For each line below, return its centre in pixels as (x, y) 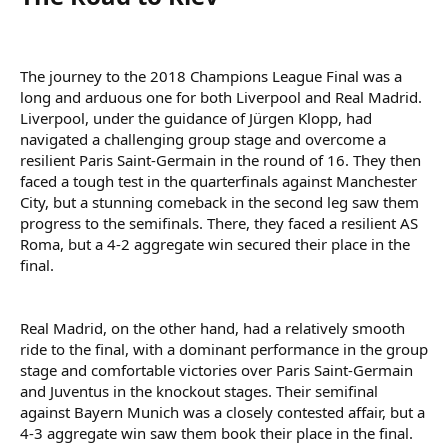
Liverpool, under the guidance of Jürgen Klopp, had (196, 117)
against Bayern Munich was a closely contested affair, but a (222, 411)
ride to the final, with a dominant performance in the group (224, 348)
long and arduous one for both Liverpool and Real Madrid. (221, 96)
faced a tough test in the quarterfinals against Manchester (218, 180)
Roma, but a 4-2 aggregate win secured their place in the (215, 243)
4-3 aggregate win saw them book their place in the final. (216, 432)
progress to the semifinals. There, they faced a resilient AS (219, 222)
